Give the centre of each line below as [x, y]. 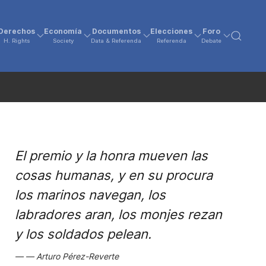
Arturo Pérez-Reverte [77, 256]
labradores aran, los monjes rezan [118, 214]
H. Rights [17, 41]
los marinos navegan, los [90, 195]
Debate [212, 41]
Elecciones [172, 31]
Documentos [116, 31]
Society [63, 41]
